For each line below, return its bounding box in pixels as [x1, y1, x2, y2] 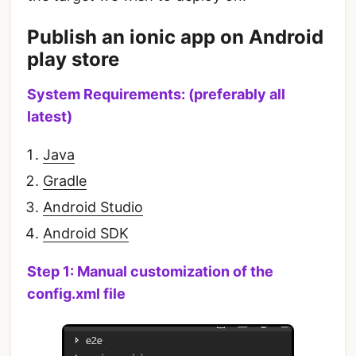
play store [27, 48, 119, 72]
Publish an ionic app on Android [27, 25, 323, 49]
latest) [27, 108, 72, 126]
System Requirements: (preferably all [27, 86, 285, 103]
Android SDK [43, 225, 129, 242]
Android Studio [43, 199, 143, 216]
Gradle [43, 172, 87, 190]
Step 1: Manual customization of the [27, 263, 273, 281]
